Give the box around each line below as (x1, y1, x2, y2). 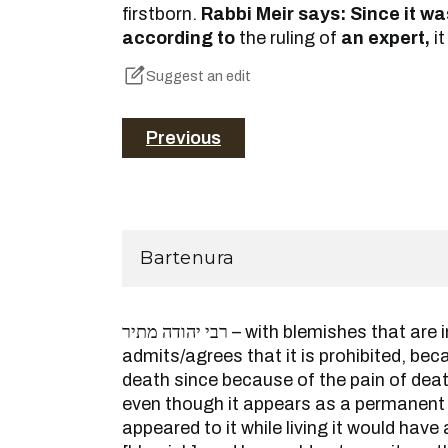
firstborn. (122, 4, 201, 24)
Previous (146, 128, 221, 149)
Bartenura (140, 247, 235, 270)
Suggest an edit (146, 68, 251, 85)
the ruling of (235, 28, 341, 48)
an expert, (341, 28, 430, 48)
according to (122, 28, 235, 48)
